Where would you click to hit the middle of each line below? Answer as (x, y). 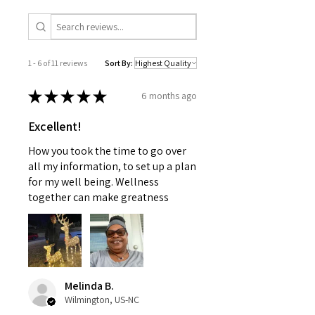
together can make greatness (98, 197)
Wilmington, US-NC (102, 299)
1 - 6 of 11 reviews (58, 63)
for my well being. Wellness (94, 181)
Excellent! (55, 126)
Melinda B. (89, 285)
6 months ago (169, 96)
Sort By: (119, 63)
